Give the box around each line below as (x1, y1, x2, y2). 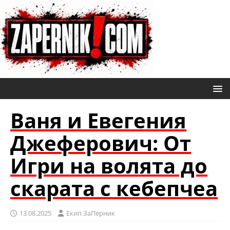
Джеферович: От (10, 129, 191, 157)
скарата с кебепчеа (10, 174, 218, 202)
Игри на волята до (10, 151, 207, 180)
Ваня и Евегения (10, 106, 186, 135)
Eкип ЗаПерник (66, 208, 115, 218)
